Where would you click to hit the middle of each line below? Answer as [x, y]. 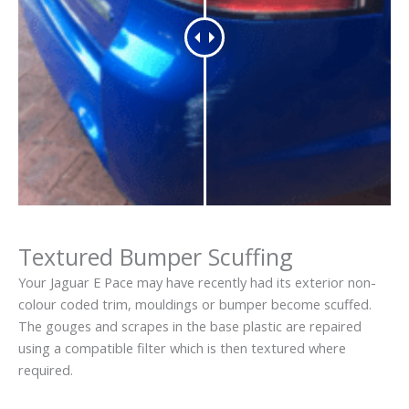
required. [46, 369]
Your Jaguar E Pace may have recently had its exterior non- [197, 282]
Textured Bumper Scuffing [156, 256]
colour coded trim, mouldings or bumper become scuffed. [195, 304]
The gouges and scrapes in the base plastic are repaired [190, 325]
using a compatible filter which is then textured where [182, 347]
